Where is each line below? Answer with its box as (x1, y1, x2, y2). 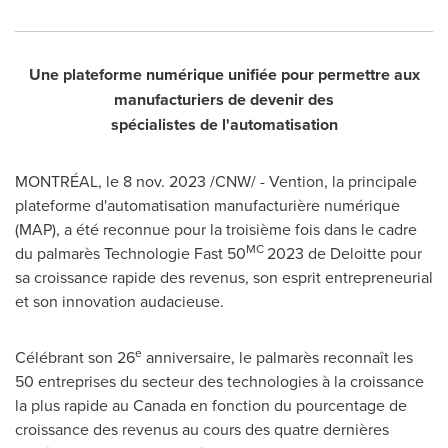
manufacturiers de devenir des (114, 88, 334, 111)
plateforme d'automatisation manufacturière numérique (15, 194, 400, 216)
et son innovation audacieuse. (15, 290, 224, 312)
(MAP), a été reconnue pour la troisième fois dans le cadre (15, 218, 417, 240)
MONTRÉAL (15, 170, 98, 192)
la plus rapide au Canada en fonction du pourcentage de (15, 394, 407, 416)
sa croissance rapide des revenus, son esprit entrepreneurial (15, 266, 433, 288)
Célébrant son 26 (15, 346, 135, 368)
